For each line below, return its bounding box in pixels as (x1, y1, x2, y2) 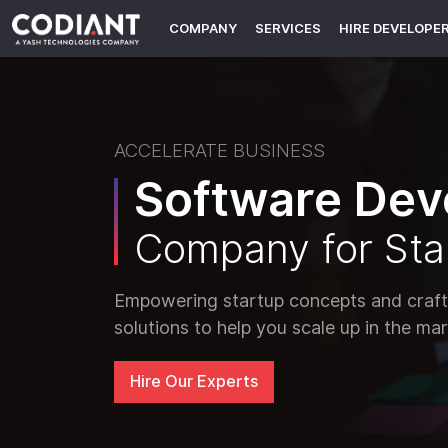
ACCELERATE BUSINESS (114, 139, 325, 161)
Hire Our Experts (130, 372, 258, 391)
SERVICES (254, 21, 321, 36)
